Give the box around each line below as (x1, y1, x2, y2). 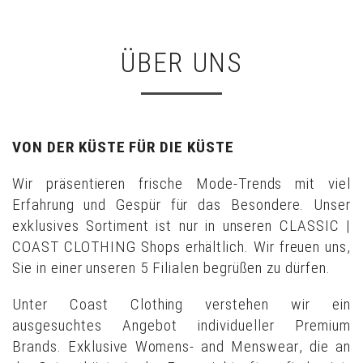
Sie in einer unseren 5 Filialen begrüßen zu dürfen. (12, 258, 331, 277)
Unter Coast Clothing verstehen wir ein (12, 295, 351, 314)
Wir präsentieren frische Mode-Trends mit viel (12, 173, 351, 193)
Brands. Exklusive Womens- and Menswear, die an (12, 337, 351, 357)
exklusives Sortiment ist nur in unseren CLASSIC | (12, 216, 351, 235)
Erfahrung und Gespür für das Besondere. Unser (12, 194, 351, 214)
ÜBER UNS (120, 46, 243, 79)
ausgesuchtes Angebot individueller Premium (12, 316, 351, 335)
